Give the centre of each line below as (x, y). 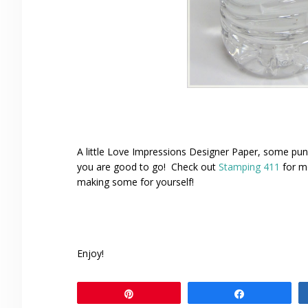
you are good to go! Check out (148, 167)
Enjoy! (90, 254)
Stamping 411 (249, 167)
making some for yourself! (135, 182)
